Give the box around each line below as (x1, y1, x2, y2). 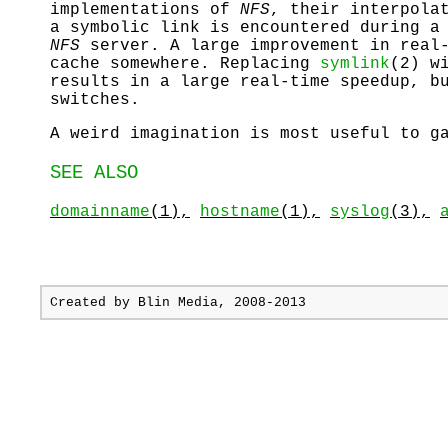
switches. (50, 90, 140, 109)
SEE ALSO (50, 162, 138, 185)
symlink (320, 54, 390, 73)
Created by (50, 295, 138, 310)
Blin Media (138, 295, 218, 310)
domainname (50, 203, 150, 222)
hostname (200, 203, 280, 222)
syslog (330, 203, 390, 222)
